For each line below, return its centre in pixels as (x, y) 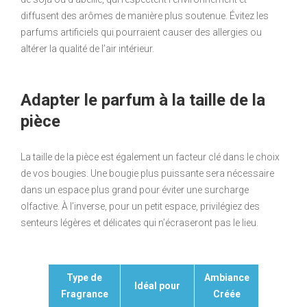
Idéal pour (157, 286)
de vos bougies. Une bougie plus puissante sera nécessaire (147, 173)
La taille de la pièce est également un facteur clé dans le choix (150, 157)
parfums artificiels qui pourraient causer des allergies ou (141, 32)
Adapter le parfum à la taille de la (143, 100)
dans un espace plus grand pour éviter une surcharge (135, 190)
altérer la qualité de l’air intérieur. (87, 49)
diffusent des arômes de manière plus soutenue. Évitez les (145, 16)
